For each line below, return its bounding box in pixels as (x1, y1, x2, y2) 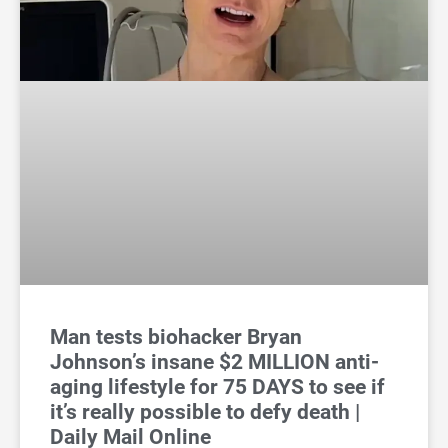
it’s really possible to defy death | (50, 400, 360, 425)
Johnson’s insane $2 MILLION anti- (50, 350, 379, 375)
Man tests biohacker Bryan (50, 325, 302, 350)
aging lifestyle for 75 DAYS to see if (50, 375, 385, 400)
